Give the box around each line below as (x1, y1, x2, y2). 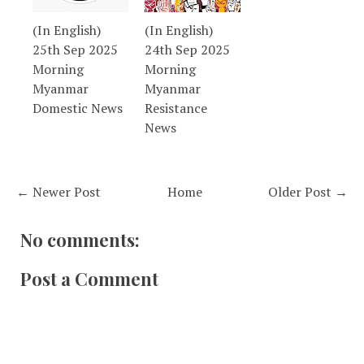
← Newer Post (16, 183, 101, 201)
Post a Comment (20, 266, 158, 292)
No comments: (20, 227, 140, 253)
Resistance (145, 99, 207, 118)
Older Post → (268, 183, 348, 201)
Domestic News (32, 99, 123, 118)
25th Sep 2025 (32, 41, 118, 59)
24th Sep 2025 (145, 41, 230, 59)
